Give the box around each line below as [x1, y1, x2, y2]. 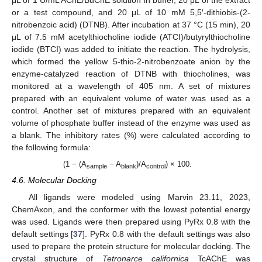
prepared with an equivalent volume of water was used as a [12, 94, 250, 104]
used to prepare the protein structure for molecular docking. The [12, 241, 250, 251]
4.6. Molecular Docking [12, 175, 96, 185]
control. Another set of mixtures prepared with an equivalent [12, 106, 250, 116]
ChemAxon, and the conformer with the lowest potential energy [12, 204, 250, 214]
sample [87, 163, 108, 170]
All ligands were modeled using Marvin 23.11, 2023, [28, 192, 250, 202]
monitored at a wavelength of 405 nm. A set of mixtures [12, 81, 250, 91]
